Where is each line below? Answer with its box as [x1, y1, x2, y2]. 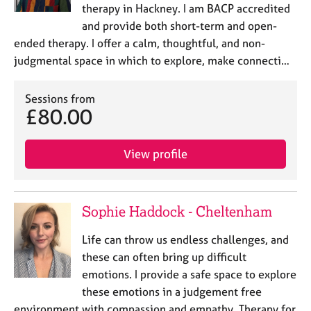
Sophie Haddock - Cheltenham [81, 202, 272, 220]
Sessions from [25, 91, 95, 106]
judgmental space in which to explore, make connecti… [14, 53, 289, 67]
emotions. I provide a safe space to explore [81, 267, 296, 281]
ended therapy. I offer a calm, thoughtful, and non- [14, 35, 265, 50]
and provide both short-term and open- [81, 18, 277, 33]
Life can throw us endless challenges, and [81, 232, 289, 246]
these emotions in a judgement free [81, 284, 262, 299]
